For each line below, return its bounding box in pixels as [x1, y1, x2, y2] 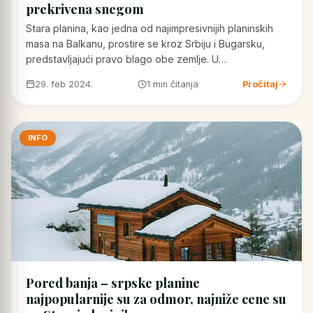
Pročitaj [242, 78, 279, 89]
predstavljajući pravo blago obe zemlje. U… [25, 53, 226, 66]
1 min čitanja [146, 78, 198, 89]
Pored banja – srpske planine [25, 274, 200, 292]
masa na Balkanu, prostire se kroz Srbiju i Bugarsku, [25, 38, 265, 50]
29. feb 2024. [34, 78, 93, 89]
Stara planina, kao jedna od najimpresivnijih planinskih [25, 22, 273, 35]
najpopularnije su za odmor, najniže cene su [25, 290, 286, 308]
